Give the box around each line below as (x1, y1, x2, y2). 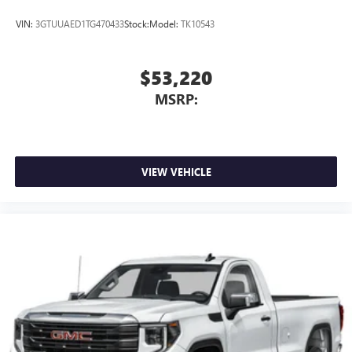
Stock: (124, 17, 149, 30)
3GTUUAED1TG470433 (35, 17, 124, 30)
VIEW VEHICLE (141, 164, 211, 178)
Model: (149, 17, 181, 30)
